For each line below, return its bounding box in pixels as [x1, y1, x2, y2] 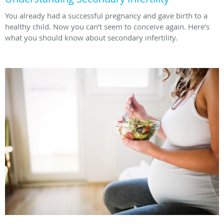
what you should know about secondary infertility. [5, 32, 177, 42]
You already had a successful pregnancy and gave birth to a [5, 10, 207, 20]
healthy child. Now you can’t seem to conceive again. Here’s [5, 21, 209, 31]
